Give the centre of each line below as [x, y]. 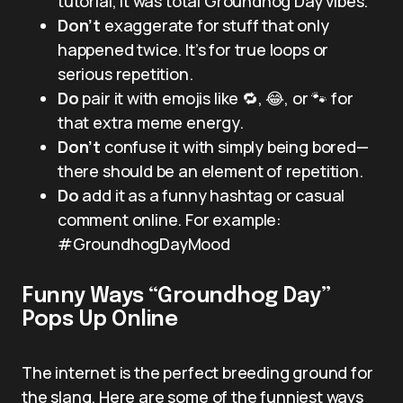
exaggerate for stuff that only [215, 25]
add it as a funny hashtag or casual [212, 195]
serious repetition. [125, 73]
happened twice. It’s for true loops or [193, 49]
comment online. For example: [170, 219]
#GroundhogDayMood [144, 243]
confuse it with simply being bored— [235, 146]
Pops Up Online [100, 319]
